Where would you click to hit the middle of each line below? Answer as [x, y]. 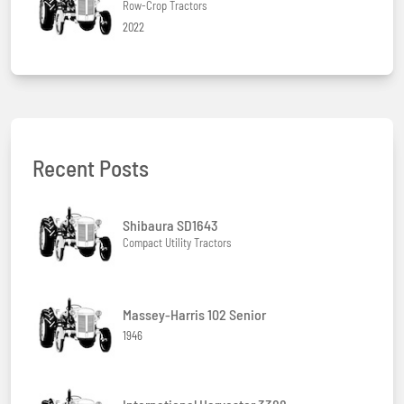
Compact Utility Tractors [177, 243]
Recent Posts [91, 168]
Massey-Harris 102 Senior [194, 314]
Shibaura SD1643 [170, 225]
